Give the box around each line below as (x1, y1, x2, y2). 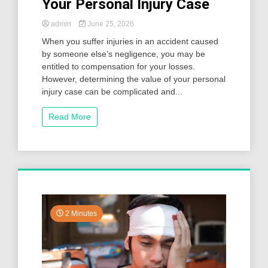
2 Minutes (63, 209, 97, 218)
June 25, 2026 (85, 19, 134, 28)
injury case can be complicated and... (42, 86, 182, 96)
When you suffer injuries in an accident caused (42, 36, 218, 46)
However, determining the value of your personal (42, 74, 226, 84)
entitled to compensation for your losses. (42, 61, 195, 71)
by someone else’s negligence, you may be (42, 48, 205, 59)
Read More (48, 111, 91, 121)
